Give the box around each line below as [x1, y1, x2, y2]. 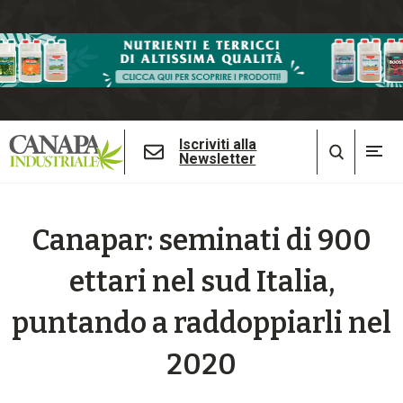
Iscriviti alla [179, 136, 257, 154]
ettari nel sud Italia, [68, 264, 335, 300]
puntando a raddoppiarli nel [12, 306, 391, 341]
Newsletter [179, 150, 256, 168]
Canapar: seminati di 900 [31, 223, 372, 258]
